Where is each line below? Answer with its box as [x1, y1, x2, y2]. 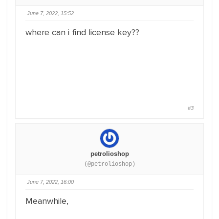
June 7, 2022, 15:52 [27, 10, 74, 16]
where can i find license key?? [25, 27, 139, 38]
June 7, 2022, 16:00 [27, 179, 74, 185]
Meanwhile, [25, 196, 68, 206]
